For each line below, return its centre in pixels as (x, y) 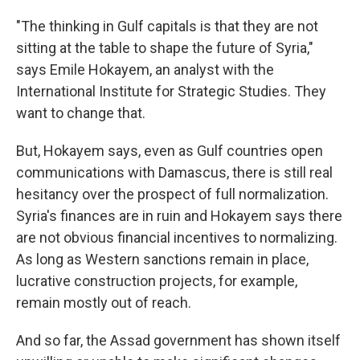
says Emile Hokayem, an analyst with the (145, 70)
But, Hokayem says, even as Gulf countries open (170, 151)
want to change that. (81, 113)
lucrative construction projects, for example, (157, 281)
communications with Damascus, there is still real (174, 172)
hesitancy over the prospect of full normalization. (172, 194)
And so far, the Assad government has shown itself (178, 340)
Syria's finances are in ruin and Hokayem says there (179, 216)
